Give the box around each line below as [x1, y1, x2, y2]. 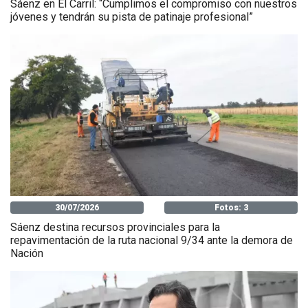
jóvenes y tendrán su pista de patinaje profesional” [10, 10, 253, 24]
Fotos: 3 [214, 203, 248, 213]
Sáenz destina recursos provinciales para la [10, 221, 220, 234]
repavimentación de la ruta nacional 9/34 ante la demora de [10, 234, 293, 247]
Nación [10, 247, 43, 261]
